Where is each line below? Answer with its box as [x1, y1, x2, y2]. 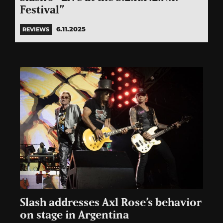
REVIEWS [22, 26, 49, 33]
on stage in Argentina [20, 210, 129, 221]
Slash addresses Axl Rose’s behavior [20, 198, 202, 209]
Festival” [20, 5, 65, 16]
